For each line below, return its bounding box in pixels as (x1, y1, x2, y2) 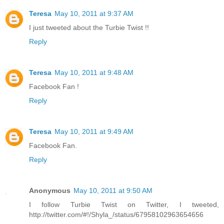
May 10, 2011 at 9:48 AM (54, 68, 133, 77)
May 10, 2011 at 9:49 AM (54, 127, 133, 136)
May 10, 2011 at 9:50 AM (73, 186, 152, 195)
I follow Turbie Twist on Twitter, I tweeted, (29, 200, 219, 209)
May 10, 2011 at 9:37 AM (54, 9, 133, 18)
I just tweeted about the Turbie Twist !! (29, 23, 149, 32)
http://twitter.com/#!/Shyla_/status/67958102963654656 (29, 210, 203, 219)
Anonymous (29, 186, 70, 195)
